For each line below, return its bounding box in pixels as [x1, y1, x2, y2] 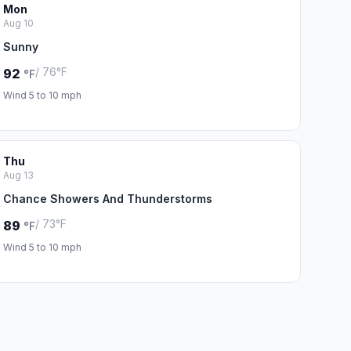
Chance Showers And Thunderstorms [2, 192, 212, 205]
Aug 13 [2, 169, 34, 181]
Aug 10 [2, 17, 34, 29]
